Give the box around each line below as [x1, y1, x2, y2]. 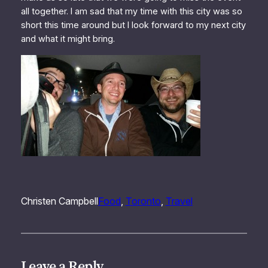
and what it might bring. [20, 33, 115, 45]
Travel [165, 194, 193, 207]
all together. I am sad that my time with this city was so [20, 6, 242, 17]
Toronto [125, 194, 161, 207]
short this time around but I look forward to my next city [20, 20, 246, 31]
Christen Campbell [20, 194, 98, 207]
